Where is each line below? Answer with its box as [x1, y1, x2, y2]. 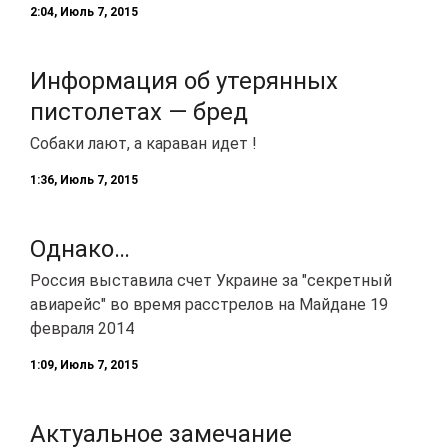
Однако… [30, 234, 130, 263]
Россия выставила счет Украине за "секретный [30, 270, 392, 290]
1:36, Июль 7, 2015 [30, 172, 138, 187]
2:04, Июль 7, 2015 [30, 4, 138, 19]
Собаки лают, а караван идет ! [30, 133, 257, 153]
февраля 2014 [30, 318, 134, 338]
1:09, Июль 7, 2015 [30, 357, 138, 372]
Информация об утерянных [30, 66, 338, 95]
